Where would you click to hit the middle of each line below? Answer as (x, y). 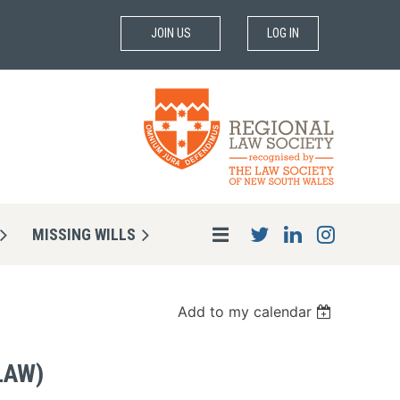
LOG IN (283, 33)
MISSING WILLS (84, 235)
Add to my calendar (245, 312)
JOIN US (171, 33)
